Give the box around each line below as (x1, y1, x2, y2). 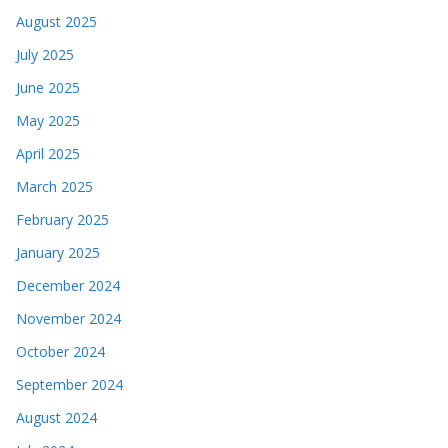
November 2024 (16, 308, 121, 328)
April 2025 (16, 143, 80, 163)
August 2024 (16, 407, 97, 427)
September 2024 (16, 374, 123, 394)
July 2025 (16, 44, 74, 64)
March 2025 (16, 176, 93, 196)
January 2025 (16, 242, 100, 262)
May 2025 (16, 110, 80, 130)
